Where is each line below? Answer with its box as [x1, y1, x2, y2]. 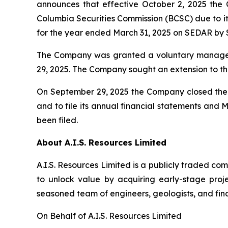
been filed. [37, 115, 78, 125]
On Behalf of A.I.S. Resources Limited [37, 211, 182, 221]
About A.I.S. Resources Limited [37, 137, 166, 148]
